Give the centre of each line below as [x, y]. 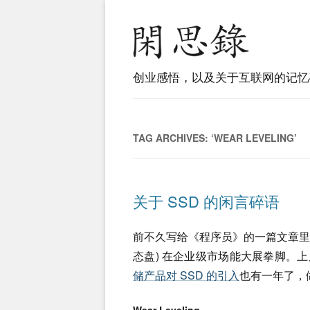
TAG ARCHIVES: [172, 138]
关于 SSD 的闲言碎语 [206, 201]
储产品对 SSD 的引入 [186, 275]
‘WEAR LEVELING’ [254, 138]
